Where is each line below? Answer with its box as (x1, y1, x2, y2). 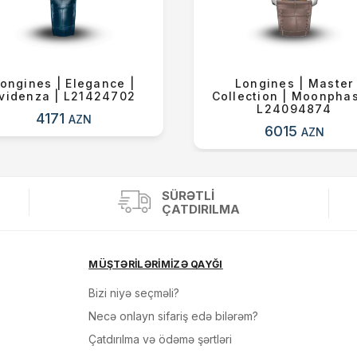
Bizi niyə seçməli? (88, 286, 180, 300)
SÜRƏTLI (161, 188, 214, 203)
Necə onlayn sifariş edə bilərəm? (88, 309, 259, 323)
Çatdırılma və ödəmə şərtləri (88, 332, 233, 346)
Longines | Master (234, 76, 354, 90)
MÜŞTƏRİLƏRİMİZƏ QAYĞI (88, 258, 223, 270)
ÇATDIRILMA (161, 202, 240, 217)
